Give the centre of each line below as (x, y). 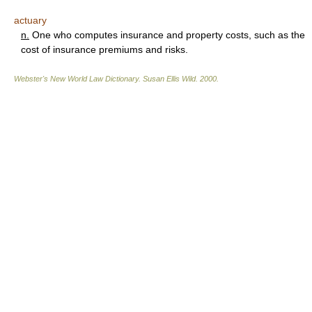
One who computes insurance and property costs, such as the (167, 35)
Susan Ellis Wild (169, 79)
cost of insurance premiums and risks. (104, 49)
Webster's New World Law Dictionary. (78, 79)
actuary (30, 20)
